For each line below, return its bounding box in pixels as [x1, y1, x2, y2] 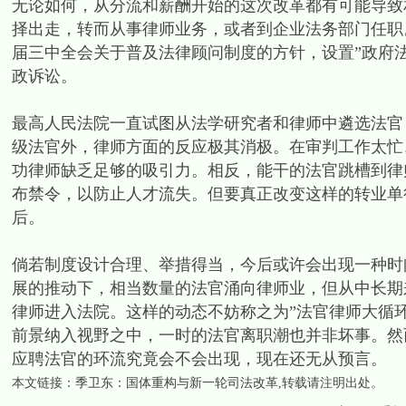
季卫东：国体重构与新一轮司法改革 [74, 376, 278, 390]
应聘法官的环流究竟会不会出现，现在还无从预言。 [11, 350, 387, 368]
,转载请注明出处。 [277, 376, 383, 390]
